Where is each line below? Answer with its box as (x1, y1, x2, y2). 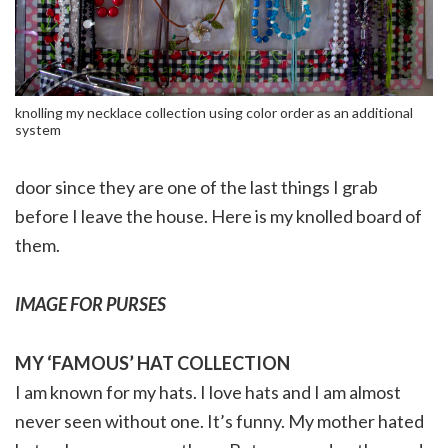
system (15, 120, 61, 138)
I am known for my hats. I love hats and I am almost (15, 380, 401, 403)
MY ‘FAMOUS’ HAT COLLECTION (15, 351, 290, 374)
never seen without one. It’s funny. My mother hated (15, 409, 424, 432)
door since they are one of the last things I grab (15, 175, 378, 198)
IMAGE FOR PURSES (15, 292, 166, 315)
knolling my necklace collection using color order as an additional (15, 103, 413, 121)
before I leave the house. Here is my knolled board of (15, 204, 422, 227)
